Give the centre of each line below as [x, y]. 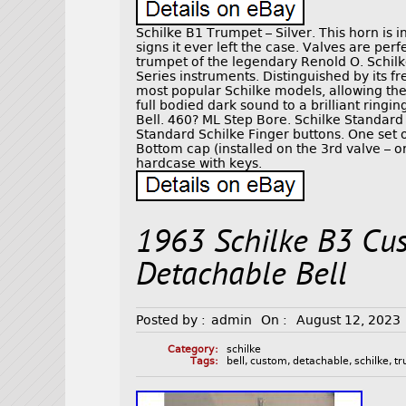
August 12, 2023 [349, 320]
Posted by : [171, 320]
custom [269, 362]
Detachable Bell [242, 277]
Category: [193, 350]
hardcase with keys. [199, 164]
